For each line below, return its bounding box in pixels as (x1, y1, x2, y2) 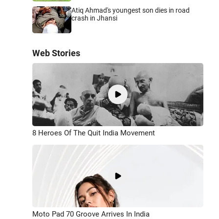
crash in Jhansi (71, 14, 117, 22)
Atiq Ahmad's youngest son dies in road (71, 6, 190, 14)
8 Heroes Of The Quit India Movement (32, 128, 155, 137)
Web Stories (32, 48, 80, 58)
